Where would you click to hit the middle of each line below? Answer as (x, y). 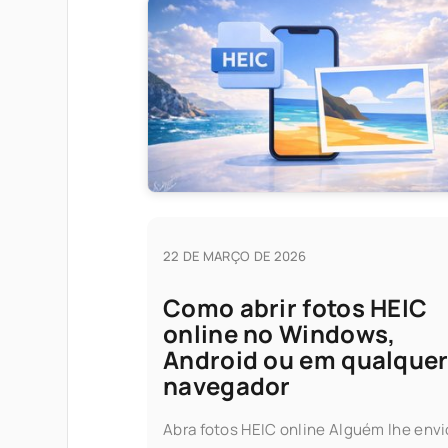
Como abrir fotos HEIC (295, 307)
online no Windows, (279, 333)
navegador (227, 385)
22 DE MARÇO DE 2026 (235, 255)
